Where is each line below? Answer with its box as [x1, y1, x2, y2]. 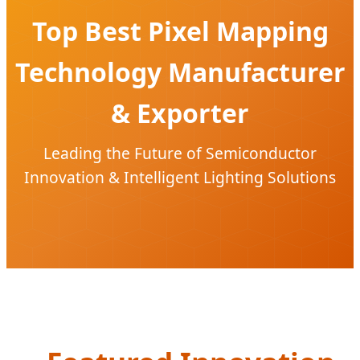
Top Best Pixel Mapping [31, 13, 329, 48]
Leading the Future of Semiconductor [43, 141, 317, 164]
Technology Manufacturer [14, 54, 346, 89]
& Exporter [111, 95, 249, 130]
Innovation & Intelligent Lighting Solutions [24, 166, 336, 188]
